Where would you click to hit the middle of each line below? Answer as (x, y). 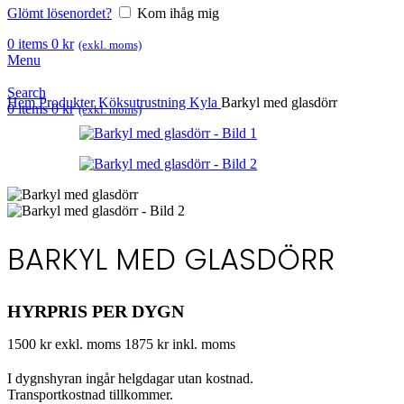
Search (27, 92)
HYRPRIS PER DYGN (96, 311)
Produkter (69, 102)
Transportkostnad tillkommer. (90, 394)
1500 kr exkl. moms (66, 344)
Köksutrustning (144, 102)
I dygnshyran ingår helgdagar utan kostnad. (130, 378)
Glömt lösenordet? (60, 13)
